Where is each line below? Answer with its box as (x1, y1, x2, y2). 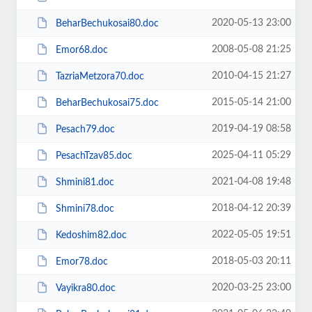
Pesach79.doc (55, 124, 115, 134)
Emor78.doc (55, 256, 108, 267)
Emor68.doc (55, 45, 108, 55)
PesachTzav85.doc (55, 150, 132, 161)
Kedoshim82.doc (55, 230, 127, 240)
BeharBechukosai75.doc (55, 97, 159, 108)
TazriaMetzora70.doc (55, 71, 144, 81)
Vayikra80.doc (55, 283, 116, 293)
